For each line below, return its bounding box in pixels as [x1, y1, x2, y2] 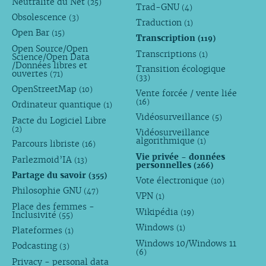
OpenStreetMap [11, 83, 79, 94]
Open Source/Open [11, 43, 88, 54]
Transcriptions [136, 48, 199, 59]
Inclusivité [11, 210, 59, 221]
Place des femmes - [11, 201, 94, 213]
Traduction [136, 17, 185, 28]
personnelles [136, 160, 194, 171]
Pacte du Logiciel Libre [11, 115, 106, 126]
